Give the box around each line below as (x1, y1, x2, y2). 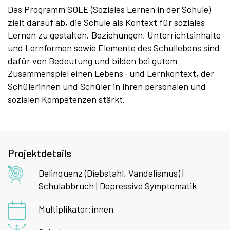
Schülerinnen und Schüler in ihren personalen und (8, 81, 206, 92)
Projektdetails (8, 147, 71, 160)
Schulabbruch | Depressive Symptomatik (39, 180, 197, 192)
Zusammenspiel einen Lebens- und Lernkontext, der (8, 68, 214, 80)
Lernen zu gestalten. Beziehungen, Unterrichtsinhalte (8, 29, 221, 41)
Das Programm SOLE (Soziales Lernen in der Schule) (8, 4, 211, 15)
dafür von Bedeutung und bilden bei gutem (8, 55, 177, 67)
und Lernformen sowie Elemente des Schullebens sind (8, 42, 220, 54)
